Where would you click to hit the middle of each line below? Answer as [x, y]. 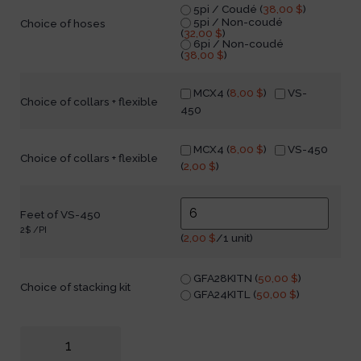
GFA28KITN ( [224, 278]
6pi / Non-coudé [237, 43]
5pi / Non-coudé [237, 21]
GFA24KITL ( [224, 295]
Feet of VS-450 [60, 214]
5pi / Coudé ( [227, 9]
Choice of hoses [63, 23]
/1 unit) [234, 237]
